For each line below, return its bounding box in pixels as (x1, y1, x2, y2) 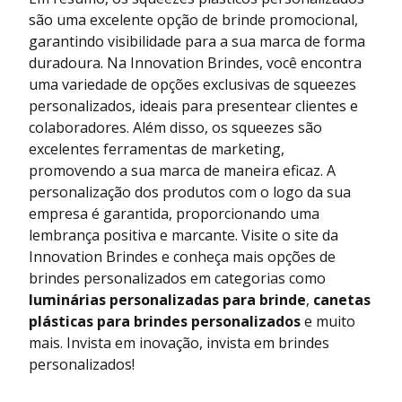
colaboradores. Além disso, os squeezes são (29, 117, 322, 137)
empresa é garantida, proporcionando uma (29, 203, 319, 223)
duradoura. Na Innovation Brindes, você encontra (29, 52, 362, 73)
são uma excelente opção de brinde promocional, (29, 9, 358, 30)
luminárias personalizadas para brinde (29, 289, 306, 310)
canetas (313, 289, 371, 310)
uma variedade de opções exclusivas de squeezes (29, 74, 356, 94)
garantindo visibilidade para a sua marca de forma (29, 31, 365, 51)
